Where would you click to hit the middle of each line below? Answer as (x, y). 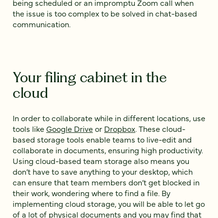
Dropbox (120, 129)
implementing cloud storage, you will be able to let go (109, 204)
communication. (42, 24)
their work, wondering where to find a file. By (91, 193)
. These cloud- (160, 129)
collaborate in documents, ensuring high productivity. (108, 150)
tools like (29, 129)
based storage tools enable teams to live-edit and (102, 139)
